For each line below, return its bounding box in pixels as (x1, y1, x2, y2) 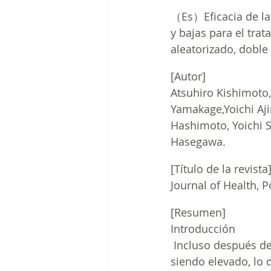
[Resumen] (171, 205, 226, 220)
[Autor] (171, 69, 206, 84)
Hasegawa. (171, 134, 229, 149)
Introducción (171, 221, 235, 237)
